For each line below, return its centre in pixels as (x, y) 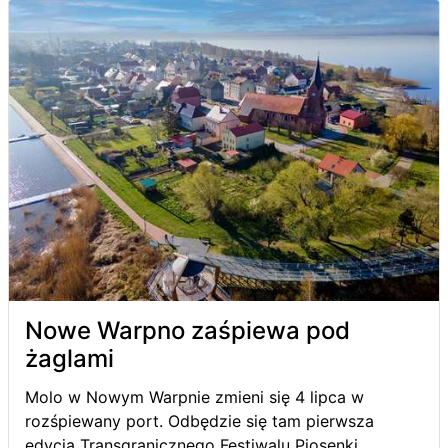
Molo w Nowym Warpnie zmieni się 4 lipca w (194, 396)
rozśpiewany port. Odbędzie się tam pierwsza (199, 420)
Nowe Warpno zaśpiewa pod (187, 330)
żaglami (69, 358)
